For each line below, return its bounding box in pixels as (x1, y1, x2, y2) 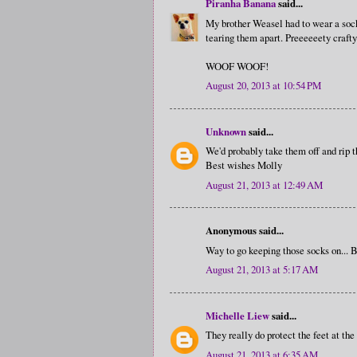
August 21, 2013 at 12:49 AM (206, 177, 323, 192)
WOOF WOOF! (206, 58, 269, 73)
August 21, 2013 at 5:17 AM (206, 262, 318, 277)
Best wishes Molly (206, 158, 282, 173)
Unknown (206, 124, 246, 139)
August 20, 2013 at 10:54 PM (206, 78, 321, 93)
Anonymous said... (206, 223, 284, 238)
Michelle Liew (206, 308, 269, 323)
